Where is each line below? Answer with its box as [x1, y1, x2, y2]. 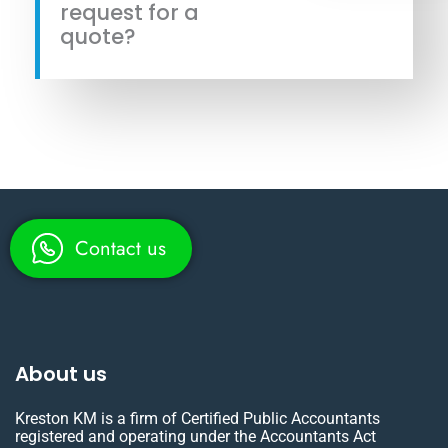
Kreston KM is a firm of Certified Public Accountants [15, 409, 380, 429]
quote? [60, 22, 141, 52]
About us [15, 360, 107, 389]
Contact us [75, 233, 166, 263]
